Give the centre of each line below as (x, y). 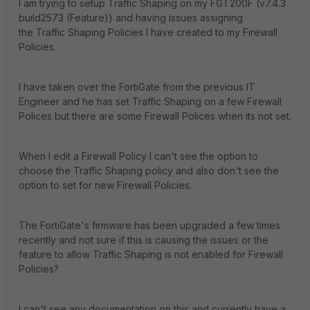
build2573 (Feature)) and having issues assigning (131, 18)
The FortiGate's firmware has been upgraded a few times (149, 225)
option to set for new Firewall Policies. (105, 185)
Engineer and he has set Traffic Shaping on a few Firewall (150, 101)
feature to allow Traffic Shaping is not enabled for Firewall (151, 254)
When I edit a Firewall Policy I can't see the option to (138, 156)
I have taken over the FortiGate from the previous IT (137, 87)
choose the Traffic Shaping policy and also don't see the (149, 171)
